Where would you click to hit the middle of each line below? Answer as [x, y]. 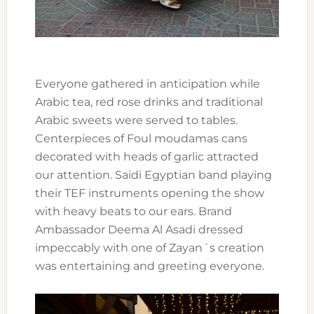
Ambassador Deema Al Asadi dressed [139, 229]
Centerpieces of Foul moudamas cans [141, 138]
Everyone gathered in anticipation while [147, 83]
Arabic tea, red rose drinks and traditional [149, 102]
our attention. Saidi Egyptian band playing [153, 175]
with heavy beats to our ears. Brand [133, 211]
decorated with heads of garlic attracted [146, 156]
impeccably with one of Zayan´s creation [149, 247]
